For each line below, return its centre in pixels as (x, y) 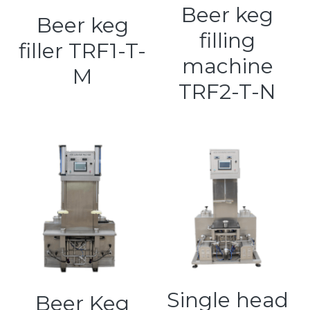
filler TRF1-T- (83, 51)
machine (227, 66)
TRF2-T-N (228, 91)
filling (228, 40)
